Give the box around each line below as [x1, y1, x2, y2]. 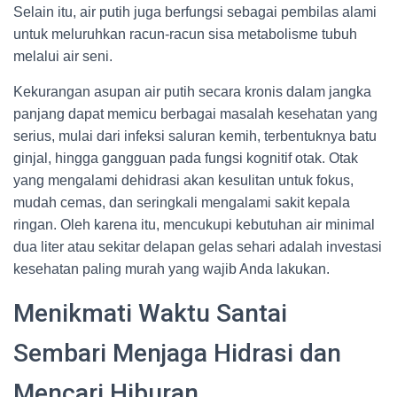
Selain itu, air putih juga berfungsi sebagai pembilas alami [13, 4, 377, 19]
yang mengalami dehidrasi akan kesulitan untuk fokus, [13, 173, 354, 188]
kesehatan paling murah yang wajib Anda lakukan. [13, 261, 330, 276]
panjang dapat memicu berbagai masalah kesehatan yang [13, 106, 378, 121]
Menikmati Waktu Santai [13, 299, 287, 328]
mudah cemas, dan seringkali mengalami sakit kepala [13, 195, 350, 210]
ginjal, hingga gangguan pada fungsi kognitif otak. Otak [13, 151, 358, 166]
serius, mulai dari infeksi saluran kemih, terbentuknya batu [13, 128, 377, 144]
